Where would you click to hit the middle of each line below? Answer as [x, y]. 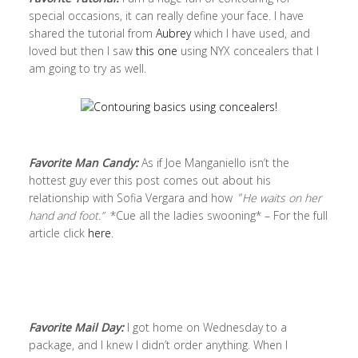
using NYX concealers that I [248, 51]
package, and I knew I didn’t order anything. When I [158, 345]
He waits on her [281, 198]
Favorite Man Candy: [83, 163]
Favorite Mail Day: [76, 328]
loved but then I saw [82, 51]
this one [156, 51]
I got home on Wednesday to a [205, 328]
